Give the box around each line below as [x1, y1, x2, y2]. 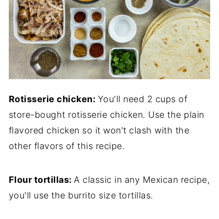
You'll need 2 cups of [97, 93, 188, 104]
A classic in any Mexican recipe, [74, 174, 210, 185]
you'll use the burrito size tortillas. [8, 190, 153, 200]
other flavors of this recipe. [8, 140, 125, 151]
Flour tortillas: [8, 174, 74, 185]
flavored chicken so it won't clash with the [8, 125, 190, 135]
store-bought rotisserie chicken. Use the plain [8, 109, 204, 120]
